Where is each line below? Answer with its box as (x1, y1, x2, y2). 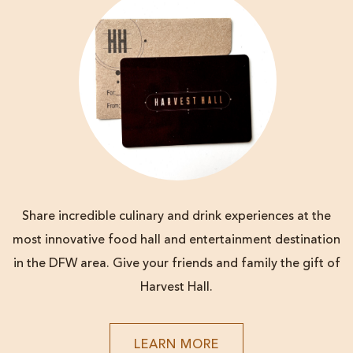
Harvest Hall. (140, 281, 213, 295)
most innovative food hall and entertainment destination (13, 234, 340, 247)
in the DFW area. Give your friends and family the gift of (13, 258, 340, 271)
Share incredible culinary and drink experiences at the (22, 210, 331, 224)
